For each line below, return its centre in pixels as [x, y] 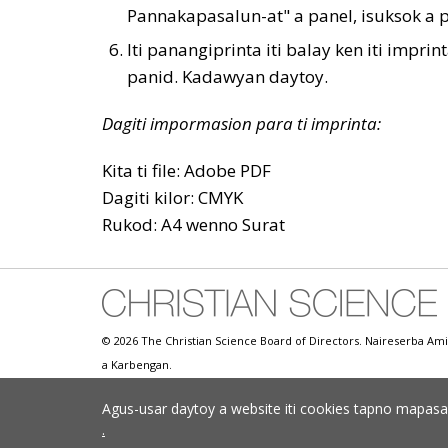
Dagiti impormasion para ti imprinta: [241, 123]
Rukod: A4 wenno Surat [193, 224]
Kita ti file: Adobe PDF [186, 170]
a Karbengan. [137, 364]
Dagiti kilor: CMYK [172, 197]
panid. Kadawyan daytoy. [227, 76]
